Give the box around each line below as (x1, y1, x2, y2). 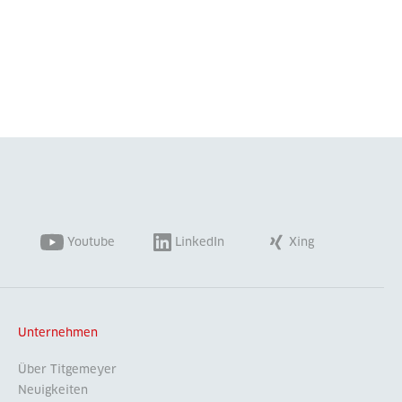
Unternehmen (18, 326, 98, 340)
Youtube (66, 235, 115, 249)
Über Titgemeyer (18, 363, 117, 377)
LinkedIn (175, 235, 225, 249)
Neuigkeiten (18, 383, 88, 398)
